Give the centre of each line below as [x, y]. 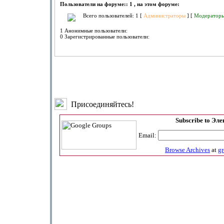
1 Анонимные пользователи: [94, 30]
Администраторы [164, 15]
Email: [148, 135]
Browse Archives [187, 150]
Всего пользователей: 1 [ [113, 15]
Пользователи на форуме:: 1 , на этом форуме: [120, 4]
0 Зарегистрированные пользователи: [105, 36]
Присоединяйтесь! [100, 104]
